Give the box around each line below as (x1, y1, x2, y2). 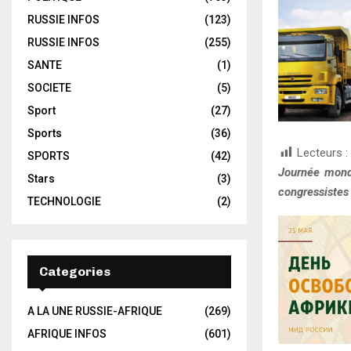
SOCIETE (27, 81, 71, 94)
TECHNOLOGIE (27, 195, 101, 208)
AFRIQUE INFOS (27, 327, 107, 340)
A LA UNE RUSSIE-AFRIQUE (27, 305, 162, 317)
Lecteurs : (297, 145, 348, 160)
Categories (39, 264, 110, 279)
